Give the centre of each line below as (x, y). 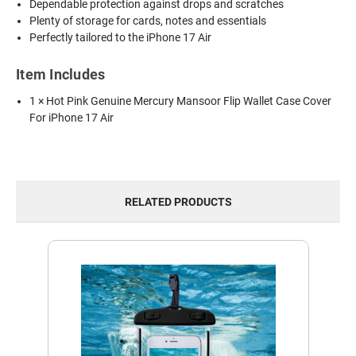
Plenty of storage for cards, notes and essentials (148, 20)
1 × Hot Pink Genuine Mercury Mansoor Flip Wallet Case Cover (181, 101)
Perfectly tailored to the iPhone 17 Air (121, 37)
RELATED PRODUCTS (178, 201)
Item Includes (61, 74)
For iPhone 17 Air (72, 118)
